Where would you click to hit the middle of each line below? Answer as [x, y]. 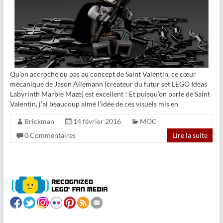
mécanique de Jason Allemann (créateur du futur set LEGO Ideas [108, 84]
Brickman [39, 121]
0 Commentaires [50, 135]
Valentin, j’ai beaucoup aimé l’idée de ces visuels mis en [94, 104]
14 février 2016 [97, 121]
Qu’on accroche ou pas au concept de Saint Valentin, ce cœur [103, 74]
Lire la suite [190, 135]
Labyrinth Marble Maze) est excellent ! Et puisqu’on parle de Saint [110, 94]
